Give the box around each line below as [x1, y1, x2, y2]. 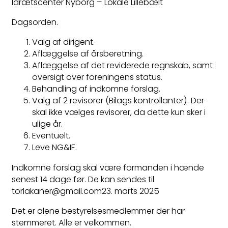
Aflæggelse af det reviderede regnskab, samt [32, 60, 213, 72]
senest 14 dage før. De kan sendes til [12, 173, 154, 185]
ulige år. [32, 118, 63, 130]
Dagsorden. [12, 16, 58, 28]
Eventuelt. [32, 130, 70, 142]
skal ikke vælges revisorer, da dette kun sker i [32, 106, 206, 119]
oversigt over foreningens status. [32, 71, 162, 83]
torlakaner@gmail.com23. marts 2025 [12, 185, 159, 197]
